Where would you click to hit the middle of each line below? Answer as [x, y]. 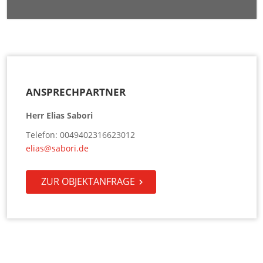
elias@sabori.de [57, 149]
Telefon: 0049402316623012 [80, 135]
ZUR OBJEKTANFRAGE [88, 182]
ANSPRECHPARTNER [75, 92]
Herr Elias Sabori [59, 116]
